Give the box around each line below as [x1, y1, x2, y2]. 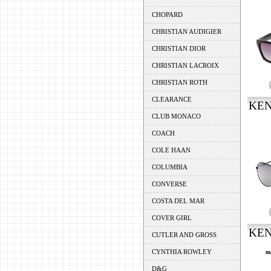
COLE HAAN [151, 146, 191, 154]
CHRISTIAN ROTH [151, 79, 207, 86]
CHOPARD [151, 11, 183, 18]
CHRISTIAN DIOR [151, 45, 206, 52]
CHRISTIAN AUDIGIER [151, 28, 221, 35]
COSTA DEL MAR [151, 197, 204, 204]
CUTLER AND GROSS [151, 231, 217, 238]
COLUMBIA [151, 163, 188, 171]
